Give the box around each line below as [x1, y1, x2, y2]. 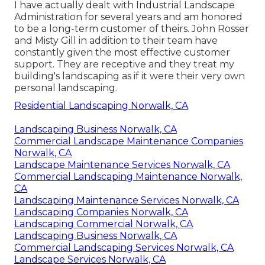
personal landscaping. [14, 82, 117, 94]
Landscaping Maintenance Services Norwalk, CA [14, 195, 239, 206]
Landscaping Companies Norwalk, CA [14, 206, 188, 218]
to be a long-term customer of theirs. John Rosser [14, 23, 249, 35]
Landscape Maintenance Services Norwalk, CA [14, 159, 230, 171]
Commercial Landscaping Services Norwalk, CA [14, 242, 234, 254]
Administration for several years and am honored [14, 11, 243, 23]
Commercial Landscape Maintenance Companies [14, 135, 243, 147]
